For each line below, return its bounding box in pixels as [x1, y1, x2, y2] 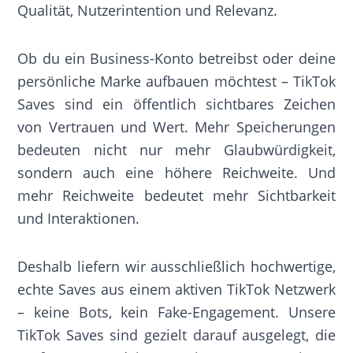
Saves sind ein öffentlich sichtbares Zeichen [17, 94, 336, 113]
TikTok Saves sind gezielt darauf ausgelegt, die [17, 325, 336, 344]
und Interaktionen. [17, 208, 140, 228]
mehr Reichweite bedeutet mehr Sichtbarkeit [17, 185, 336, 205]
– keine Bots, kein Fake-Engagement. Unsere [17, 302, 336, 321]
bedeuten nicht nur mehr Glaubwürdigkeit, [17, 139, 336, 159]
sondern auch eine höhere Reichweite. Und [17, 162, 336, 182]
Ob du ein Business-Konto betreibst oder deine [17, 48, 336, 68]
